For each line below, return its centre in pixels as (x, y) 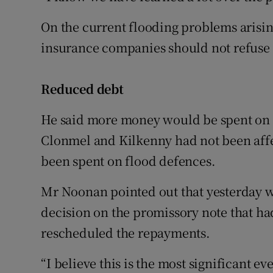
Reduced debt (82, 89)
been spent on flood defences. (128, 161)
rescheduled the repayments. (126, 233)
